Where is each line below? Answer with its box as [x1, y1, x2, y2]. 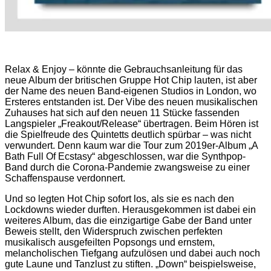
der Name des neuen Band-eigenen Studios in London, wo [5, 85, 256, 96]
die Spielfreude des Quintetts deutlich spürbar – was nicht [5, 129, 251, 140]
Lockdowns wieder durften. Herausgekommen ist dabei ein [5, 204, 256, 215]
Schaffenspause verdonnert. [5, 172, 125, 183]
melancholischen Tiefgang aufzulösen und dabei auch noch [5, 247, 260, 258]
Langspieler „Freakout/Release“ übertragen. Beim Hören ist [5, 118, 258, 129]
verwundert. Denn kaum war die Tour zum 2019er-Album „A [5, 140, 258, 151]
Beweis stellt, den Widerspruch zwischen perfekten [5, 226, 223, 237]
